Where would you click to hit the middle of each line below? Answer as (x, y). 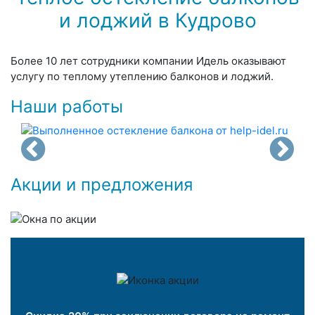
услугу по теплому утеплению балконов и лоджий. (142, 76)
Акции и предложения (102, 184)
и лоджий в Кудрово (157, 20)
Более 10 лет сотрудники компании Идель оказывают (148, 60)
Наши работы (67, 106)
